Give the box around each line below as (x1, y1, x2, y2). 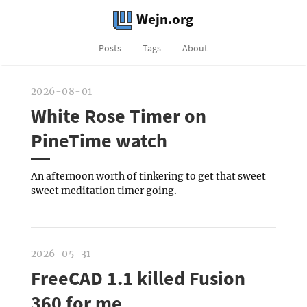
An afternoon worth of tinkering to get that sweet (30, 169, 266, 182)
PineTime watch (30, 128, 167, 153)
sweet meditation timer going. (30, 184, 177, 197)
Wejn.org (134, 10, 194, 29)
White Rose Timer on (30, 103, 206, 128)
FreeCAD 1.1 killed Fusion (30, 265, 245, 291)
